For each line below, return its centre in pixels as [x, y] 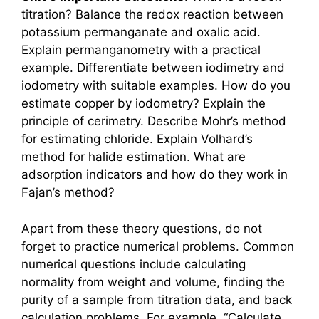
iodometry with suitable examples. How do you [156, 86]
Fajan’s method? [68, 193]
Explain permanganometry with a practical [141, 50]
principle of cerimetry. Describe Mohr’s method [154, 121]
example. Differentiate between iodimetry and [153, 68]
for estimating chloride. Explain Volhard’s [137, 139]
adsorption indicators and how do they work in [155, 175]
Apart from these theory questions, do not [142, 228]
